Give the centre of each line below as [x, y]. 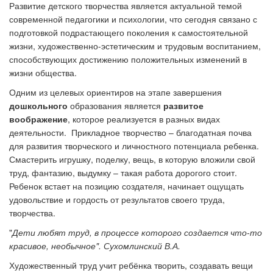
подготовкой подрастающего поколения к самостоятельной [129, 32]
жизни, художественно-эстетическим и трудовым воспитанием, [135, 46]
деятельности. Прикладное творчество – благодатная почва [130, 132]
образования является [115, 105]
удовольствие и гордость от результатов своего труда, [117, 199]
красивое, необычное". [55, 246]
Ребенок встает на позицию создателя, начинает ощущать [126, 186]
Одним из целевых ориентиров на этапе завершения [115, 92]
